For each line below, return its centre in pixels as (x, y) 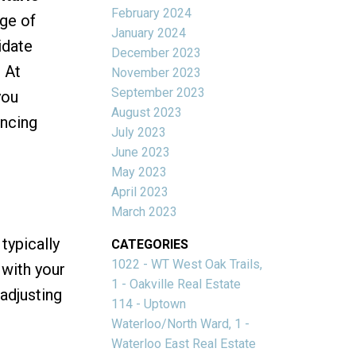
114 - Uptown (149, 304)
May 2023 (139, 172)
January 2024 (149, 33)
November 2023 (157, 72)
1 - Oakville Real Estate (176, 284)
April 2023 (140, 192)
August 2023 (147, 112)
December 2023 (157, 52)
